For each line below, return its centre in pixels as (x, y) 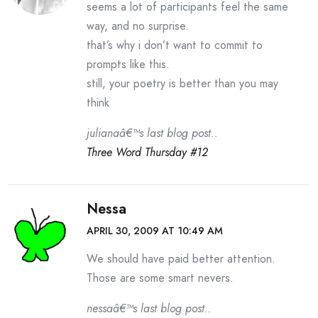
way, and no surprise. (138, 26)
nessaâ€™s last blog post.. (149, 308)
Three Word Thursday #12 (147, 152)
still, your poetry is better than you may (182, 83)
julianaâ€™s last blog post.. (152, 133)
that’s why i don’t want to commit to (175, 45)
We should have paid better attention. (181, 259)
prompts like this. (128, 64)
